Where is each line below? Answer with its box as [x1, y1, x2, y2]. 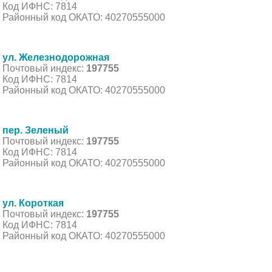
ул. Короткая [2, 197, 64, 208]
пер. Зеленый [2, 124, 69, 135]
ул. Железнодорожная [2, 52, 109, 63]
